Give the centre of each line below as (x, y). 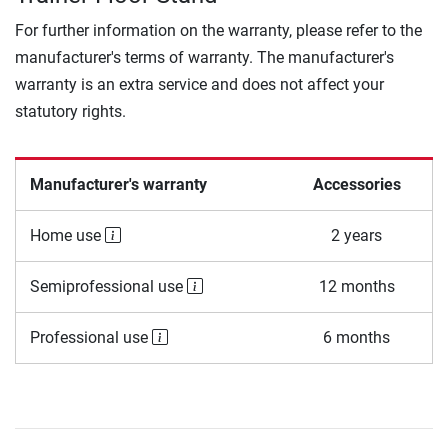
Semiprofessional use (108, 287)
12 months (356, 287)
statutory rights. (70, 112)
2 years (356, 236)
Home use (67, 236)
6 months (356, 338)
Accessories (356, 185)
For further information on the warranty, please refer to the (218, 31)
